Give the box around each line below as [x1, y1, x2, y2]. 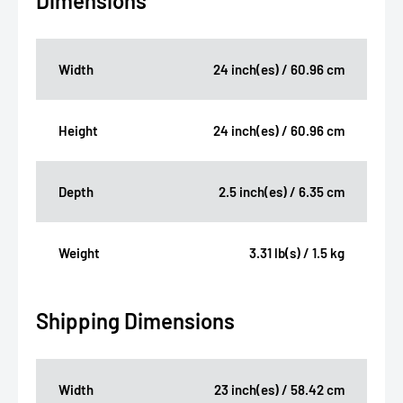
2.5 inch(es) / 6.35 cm [219, 184, 345, 201]
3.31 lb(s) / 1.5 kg [249, 245, 345, 262]
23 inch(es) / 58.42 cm [214, 381, 345, 399]
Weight [58, 245, 100, 262]
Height [58, 122, 98, 139]
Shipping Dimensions [36, 308, 235, 335]
